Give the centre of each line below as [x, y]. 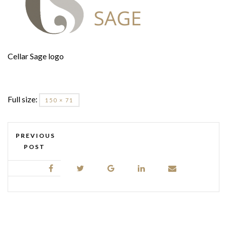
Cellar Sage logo [36, 56]
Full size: [23, 99]
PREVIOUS [35, 136]
